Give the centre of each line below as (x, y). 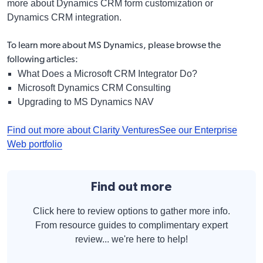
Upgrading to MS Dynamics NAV (86, 102)
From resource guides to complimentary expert (131, 225)
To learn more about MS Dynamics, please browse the (114, 45)
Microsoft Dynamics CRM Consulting (94, 87)
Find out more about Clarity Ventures (83, 130)
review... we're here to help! (131, 239)
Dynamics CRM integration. (64, 17)
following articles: (43, 60)
